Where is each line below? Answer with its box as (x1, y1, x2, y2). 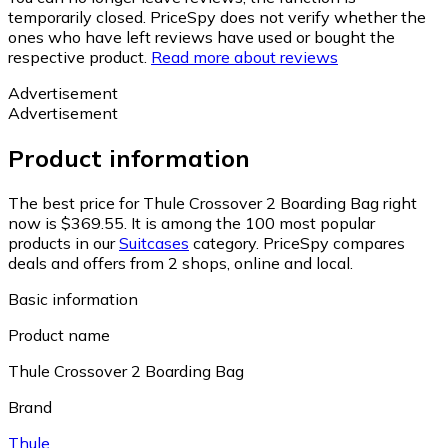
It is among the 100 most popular (131, 212, 375, 233)
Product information (8, 143, 250, 174)
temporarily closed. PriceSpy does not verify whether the (8, 7, 426, 28)
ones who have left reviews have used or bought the (8, 27, 395, 48)
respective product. (8, 47, 147, 68)
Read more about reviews (151, 47, 338, 68)
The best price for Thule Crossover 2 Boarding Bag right (8, 192, 417, 213)
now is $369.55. (8, 212, 127, 233)
